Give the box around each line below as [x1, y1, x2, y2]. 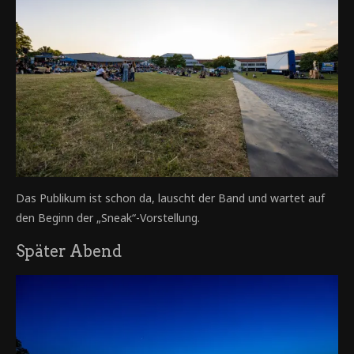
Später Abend [16, 241, 122, 261]
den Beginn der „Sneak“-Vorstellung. [16, 209, 200, 225]
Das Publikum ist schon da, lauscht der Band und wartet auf [16, 190, 325, 205]
